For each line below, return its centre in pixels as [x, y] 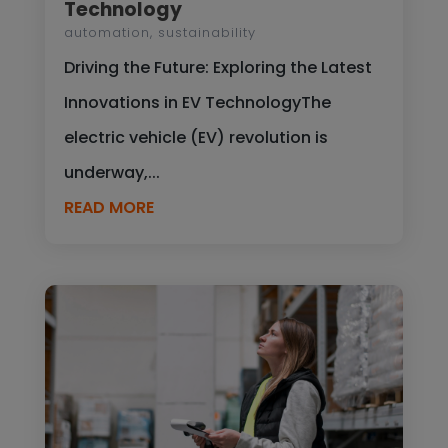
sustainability [206, 32]
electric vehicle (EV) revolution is [195, 137]
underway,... [111, 172]
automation [106, 32]
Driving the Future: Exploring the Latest [217, 67]
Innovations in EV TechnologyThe [197, 102]
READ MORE [108, 207]
